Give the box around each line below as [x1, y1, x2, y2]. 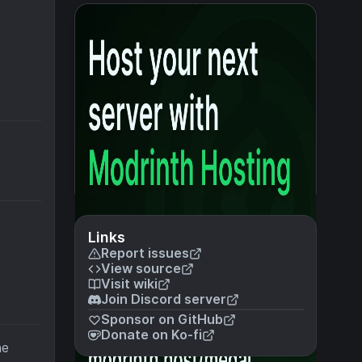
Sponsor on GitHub [101, 311, 223, 327]
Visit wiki [101, 276, 158, 292]
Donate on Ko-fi [101, 326, 202, 343]
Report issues [101, 245, 189, 261]
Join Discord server [101, 291, 226, 307]
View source [101, 260, 181, 276]
